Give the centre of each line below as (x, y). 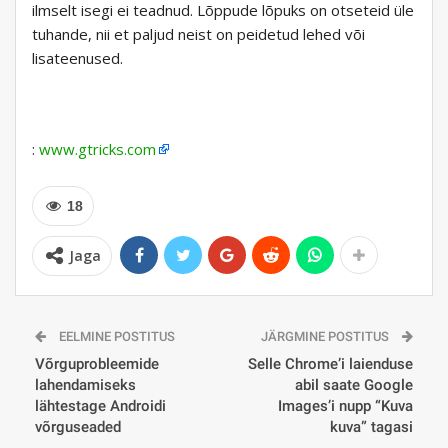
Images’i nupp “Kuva (345, 405)
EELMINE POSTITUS (115, 336)
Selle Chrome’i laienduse (330, 363)
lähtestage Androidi (100, 405)
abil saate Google (354, 384)
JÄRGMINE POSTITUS (326, 336)
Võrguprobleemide (97, 363)
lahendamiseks (85, 384)
